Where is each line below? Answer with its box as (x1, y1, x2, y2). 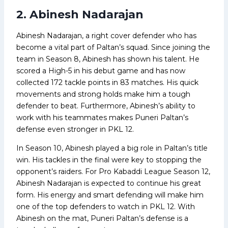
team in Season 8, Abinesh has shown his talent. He (16, 54, 199, 64)
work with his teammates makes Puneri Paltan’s (16, 112, 188, 122)
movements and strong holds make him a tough (16, 89, 190, 99)
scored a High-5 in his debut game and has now (16, 66, 185, 75)
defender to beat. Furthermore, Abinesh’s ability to (16, 101, 195, 110)
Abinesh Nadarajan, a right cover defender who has (16, 31, 196, 40)
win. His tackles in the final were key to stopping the (16, 155, 202, 164)
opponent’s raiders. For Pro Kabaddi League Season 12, (16, 166, 210, 176)
